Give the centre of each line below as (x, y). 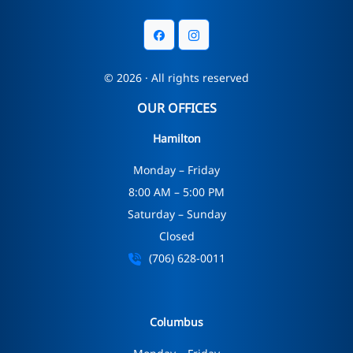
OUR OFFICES (176, 108)
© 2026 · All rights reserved (176, 77)
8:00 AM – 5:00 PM (176, 191)
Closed (176, 236)
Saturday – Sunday (176, 214)
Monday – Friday (176, 169)
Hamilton (176, 138)
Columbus (176, 321)
